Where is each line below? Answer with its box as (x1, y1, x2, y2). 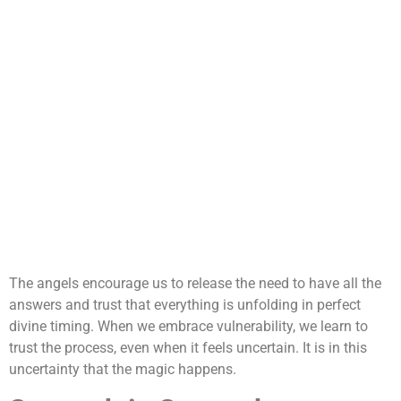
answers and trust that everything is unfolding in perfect (9, 295, 361, 313)
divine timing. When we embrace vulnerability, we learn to (9, 317, 368, 335)
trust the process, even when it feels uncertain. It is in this (9, 338, 367, 356)
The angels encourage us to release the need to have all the (9, 274, 381, 292)
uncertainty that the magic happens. (9, 360, 236, 378)
